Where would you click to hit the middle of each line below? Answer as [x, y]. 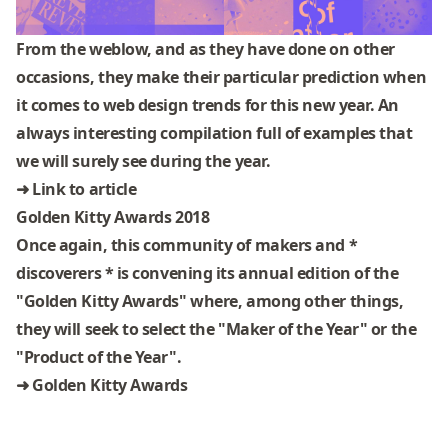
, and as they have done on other [271, 49]
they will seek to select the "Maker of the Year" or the [216, 329]
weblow [118, 49]
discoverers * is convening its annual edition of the [207, 273]
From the [52, 49]
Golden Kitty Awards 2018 [113, 217]
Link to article [84, 189]
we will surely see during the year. [143, 161]
